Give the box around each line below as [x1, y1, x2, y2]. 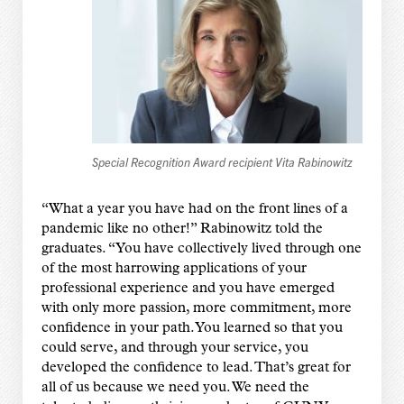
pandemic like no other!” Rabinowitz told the [41, 222, 323, 237]
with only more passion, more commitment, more [41, 301, 352, 317]
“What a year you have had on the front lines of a [41, 202, 348, 217]
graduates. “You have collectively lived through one [41, 242, 362, 257]
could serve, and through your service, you [41, 341, 308, 356]
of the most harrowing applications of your [41, 262, 307, 277]
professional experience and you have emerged [41, 281, 335, 297]
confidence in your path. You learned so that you [41, 321, 343, 336]
